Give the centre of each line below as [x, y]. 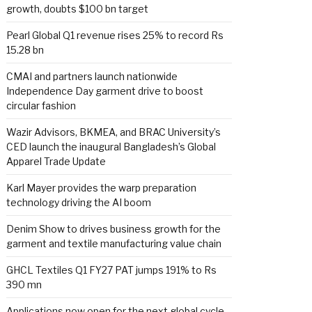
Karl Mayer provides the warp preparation [101, 188]
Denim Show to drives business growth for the [114, 229]
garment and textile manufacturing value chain [114, 243]
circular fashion [41, 106]
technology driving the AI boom [79, 202]
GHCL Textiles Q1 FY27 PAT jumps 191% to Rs [111, 270]
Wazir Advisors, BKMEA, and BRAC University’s [114, 132]
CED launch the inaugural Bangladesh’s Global [111, 147]
